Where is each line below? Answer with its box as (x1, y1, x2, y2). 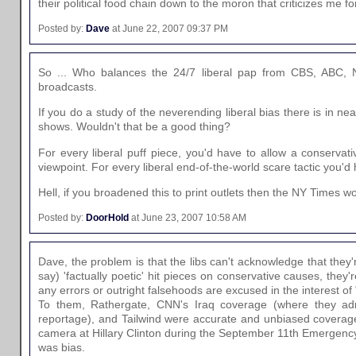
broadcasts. (38, 79, 97, 93)
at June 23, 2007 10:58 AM (129, 212, 246, 224)
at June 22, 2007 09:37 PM (110, 23, 228, 35)
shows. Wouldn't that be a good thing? (38, 120, 230, 133)
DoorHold (86, 212, 129, 224)
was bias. (38, 340, 85, 354)
